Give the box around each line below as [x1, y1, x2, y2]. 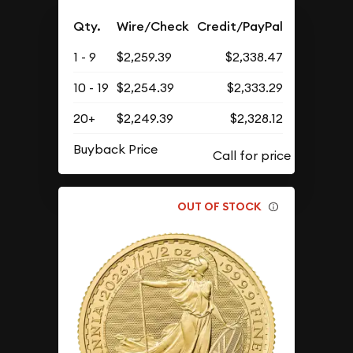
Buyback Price [73, 141, 158, 157]
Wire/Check [117, 18, 190, 35]
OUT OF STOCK [177, 199, 262, 214]
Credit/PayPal [197, 18, 284, 35]
